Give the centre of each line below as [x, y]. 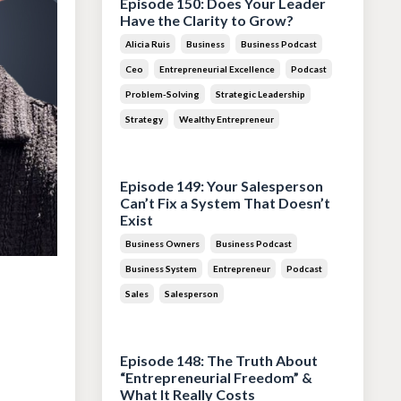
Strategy [144, 119]
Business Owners [162, 244]
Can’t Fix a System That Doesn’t [225, 203]
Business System [161, 269]
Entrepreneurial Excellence [217, 69]
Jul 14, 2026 [153, 323]
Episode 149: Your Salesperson [221, 186]
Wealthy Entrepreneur [226, 119]
